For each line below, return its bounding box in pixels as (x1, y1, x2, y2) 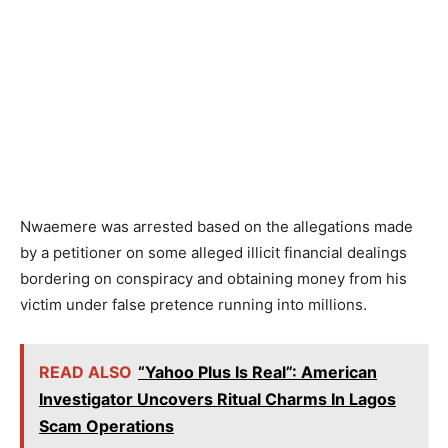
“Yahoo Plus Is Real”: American (138, 362, 377, 383)
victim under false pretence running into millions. (20, 295, 367, 315)
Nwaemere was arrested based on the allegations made (20, 217, 413, 237)
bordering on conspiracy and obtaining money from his (20, 269, 407, 289)
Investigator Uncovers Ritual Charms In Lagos (39, 389, 396, 410)
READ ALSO (39, 362, 132, 383)
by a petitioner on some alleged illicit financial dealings (20, 243, 407, 263)
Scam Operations (39, 416, 174, 437)
